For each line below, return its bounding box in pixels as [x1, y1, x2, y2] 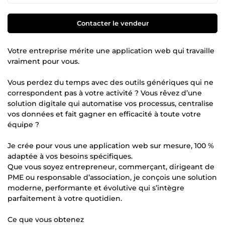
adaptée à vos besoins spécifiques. [8, 151, 133, 161]
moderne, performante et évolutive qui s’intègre [8, 183, 184, 192]
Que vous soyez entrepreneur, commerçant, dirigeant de [8, 162, 214, 171]
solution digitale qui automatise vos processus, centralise [8, 98, 213, 108]
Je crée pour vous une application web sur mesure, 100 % [8, 141, 214, 150]
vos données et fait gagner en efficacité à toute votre [8, 109, 201, 119]
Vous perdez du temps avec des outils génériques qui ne [8, 77, 213, 87]
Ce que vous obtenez [8, 214, 84, 224]
